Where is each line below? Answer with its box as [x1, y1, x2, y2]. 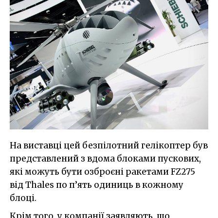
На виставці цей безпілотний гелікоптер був [10, 140, 208, 151]
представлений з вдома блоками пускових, [10, 153, 201, 164]
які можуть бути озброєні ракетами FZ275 [10, 166, 195, 177]
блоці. [10, 192, 36, 203]
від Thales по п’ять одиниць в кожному [10, 179, 183, 190]
